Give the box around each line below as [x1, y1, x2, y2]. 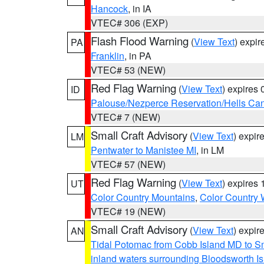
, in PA [124, 49, 151, 62]
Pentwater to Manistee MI [91, 143, 196, 157]
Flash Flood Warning [91, 33, 189, 48]
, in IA [128, 2, 151, 15]
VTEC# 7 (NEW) [91, 110, 160, 124]
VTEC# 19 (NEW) [91, 204, 166, 218]
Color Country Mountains [91, 190, 195, 204]
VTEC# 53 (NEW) [91, 63, 166, 77]
